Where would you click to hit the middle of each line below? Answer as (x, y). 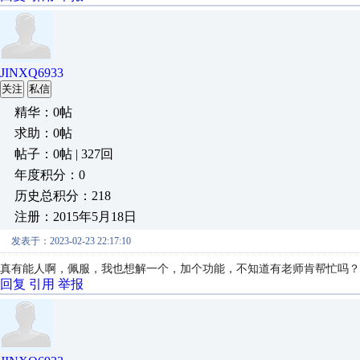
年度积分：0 (50, 175)
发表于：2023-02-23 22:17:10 (71, 241)
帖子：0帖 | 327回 (64, 154)
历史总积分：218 (63, 196)
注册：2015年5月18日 (76, 217)
